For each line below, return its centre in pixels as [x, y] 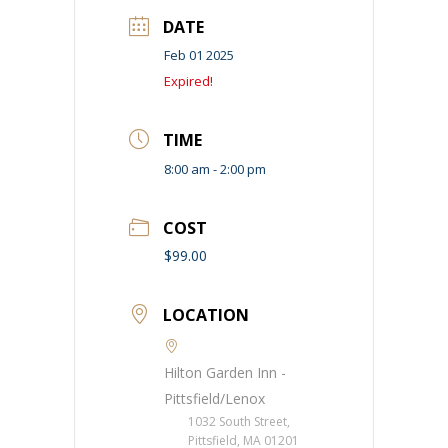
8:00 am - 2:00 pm [215, 169]
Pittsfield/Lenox [214, 398]
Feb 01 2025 [199, 55]
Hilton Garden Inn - [225, 372]
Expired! [188, 81]
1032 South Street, [239, 421]
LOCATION [206, 315]
